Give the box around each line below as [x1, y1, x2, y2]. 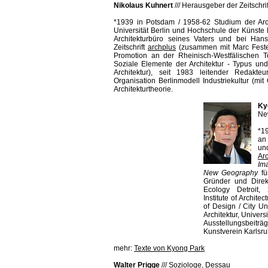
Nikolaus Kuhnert [114, 1, 173, 10]
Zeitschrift [114, 43, 148, 51]
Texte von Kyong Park [134, 244, 205, 252]
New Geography [203, 169, 261, 177]
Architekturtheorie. [114, 85, 173, 93]
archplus [148, 43, 176, 51]
